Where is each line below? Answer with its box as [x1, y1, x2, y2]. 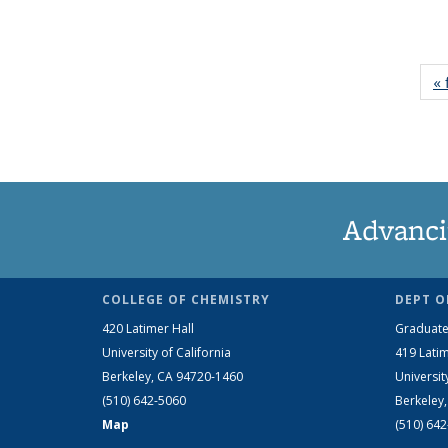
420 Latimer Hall [102, 319, 194, 337]
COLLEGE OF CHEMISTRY [102, 290, 270, 308]
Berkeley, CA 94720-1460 [102, 367, 243, 385]
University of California [102, 343, 231, 361]
